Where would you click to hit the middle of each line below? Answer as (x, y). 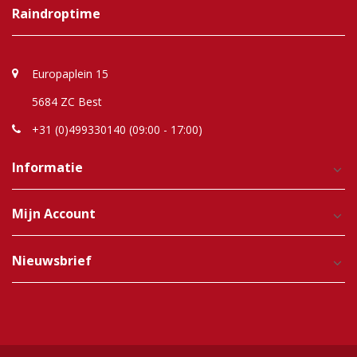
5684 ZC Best (67, 101)
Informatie (47, 167)
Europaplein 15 (70, 73)
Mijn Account (54, 213)
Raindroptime (56, 13)
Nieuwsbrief (52, 260)
